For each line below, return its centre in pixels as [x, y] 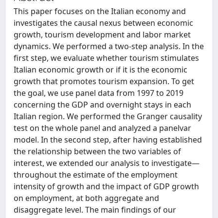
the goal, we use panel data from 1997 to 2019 [99, 93]
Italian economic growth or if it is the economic [100, 70]
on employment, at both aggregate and [86, 198]
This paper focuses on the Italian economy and [100, 11]
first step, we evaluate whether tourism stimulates [106, 58]
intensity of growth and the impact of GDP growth [106, 186]
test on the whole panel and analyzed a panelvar [102, 128]
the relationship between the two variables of [97, 151]
